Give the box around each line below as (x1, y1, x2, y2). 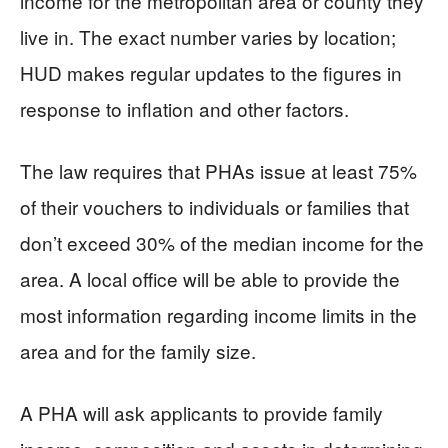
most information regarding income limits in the (20, 300, 417, 328)
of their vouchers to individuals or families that (20, 192, 409, 220)
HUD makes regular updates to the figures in (20, 58, 402, 86)
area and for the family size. (20, 336, 256, 364)
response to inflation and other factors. (20, 94, 349, 122)
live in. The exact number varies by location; (20, 22, 396, 50)
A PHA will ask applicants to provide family (20, 398, 383, 426)
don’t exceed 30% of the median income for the (20, 228, 424, 256)
